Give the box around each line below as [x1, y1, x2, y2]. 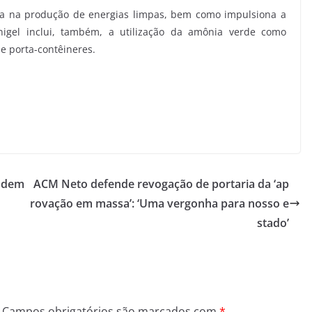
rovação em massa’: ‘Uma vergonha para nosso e [30, 195, 289, 211]
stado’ [257, 214, 289, 231]
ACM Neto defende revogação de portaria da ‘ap [33, 175, 289, 192]
